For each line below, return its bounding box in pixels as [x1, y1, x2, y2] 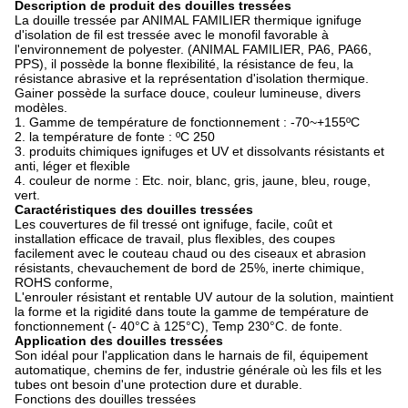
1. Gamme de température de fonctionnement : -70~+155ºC [15, 115, 360, 129]
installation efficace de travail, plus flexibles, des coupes [15, 231, 335, 246]
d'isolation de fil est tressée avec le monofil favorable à [15, 27, 329, 42]
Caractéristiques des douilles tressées [15, 202, 253, 217]
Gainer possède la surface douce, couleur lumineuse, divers [15, 86, 361, 100]
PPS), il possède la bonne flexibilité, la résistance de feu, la [15, 56, 353, 71]
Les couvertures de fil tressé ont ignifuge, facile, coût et [15, 217, 332, 231]
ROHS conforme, [15, 275, 113, 290]
